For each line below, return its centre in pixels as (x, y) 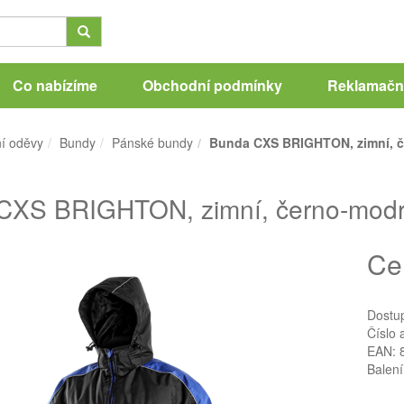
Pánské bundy (152, 142)
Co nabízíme (55, 85)
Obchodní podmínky (212, 85)
